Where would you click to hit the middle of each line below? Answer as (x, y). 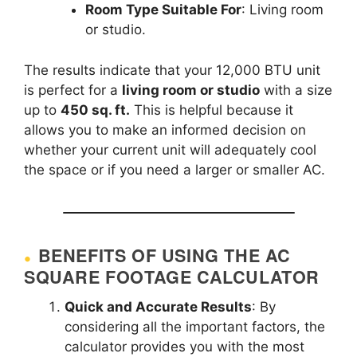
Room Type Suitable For (163, 10)
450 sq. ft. (95, 110)
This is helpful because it (212, 110)
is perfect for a (73, 90)
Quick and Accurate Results (158, 307)
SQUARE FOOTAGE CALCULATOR (172, 277)
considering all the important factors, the (195, 327)
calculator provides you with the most (184, 347)
